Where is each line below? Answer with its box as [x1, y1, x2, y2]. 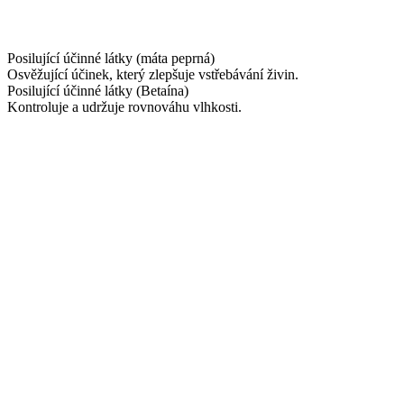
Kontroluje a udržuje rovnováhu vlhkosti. [7, 98, 242, 115]
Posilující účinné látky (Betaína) [7, 82, 188, 98]
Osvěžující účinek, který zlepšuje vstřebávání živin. [7, 66, 298, 82]
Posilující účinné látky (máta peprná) [7, 50, 215, 66]
